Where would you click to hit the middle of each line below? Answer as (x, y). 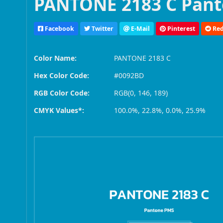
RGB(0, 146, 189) (141, 93)
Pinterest (181, 28)
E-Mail (140, 28)
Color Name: (56, 58)
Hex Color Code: (62, 76)
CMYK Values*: (59, 111)
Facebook (59, 28)
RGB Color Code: (62, 93)
